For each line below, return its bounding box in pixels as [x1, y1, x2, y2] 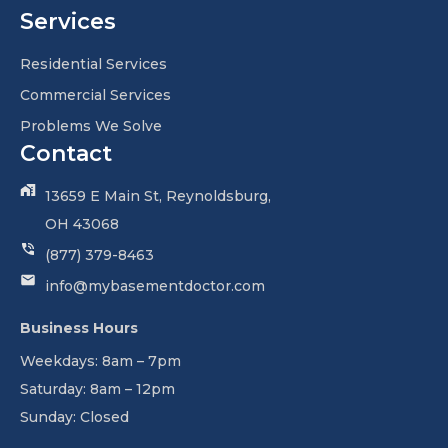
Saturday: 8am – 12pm [20, 380, 175, 399]
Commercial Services [20, 86, 171, 105]
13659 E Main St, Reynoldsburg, [45, 187, 271, 206]
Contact [20, 140, 112, 168]
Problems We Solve [20, 117, 162, 136]
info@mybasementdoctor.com [45, 277, 265, 296]
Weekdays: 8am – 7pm [20, 352, 181, 371]
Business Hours [20, 319, 138, 338]
